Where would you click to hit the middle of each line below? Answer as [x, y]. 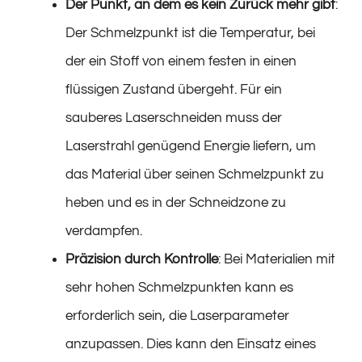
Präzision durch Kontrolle [142, 259]
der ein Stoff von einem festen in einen [181, 61]
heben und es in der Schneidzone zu [176, 202]
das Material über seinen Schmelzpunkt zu [195, 174]
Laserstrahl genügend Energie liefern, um [191, 146]
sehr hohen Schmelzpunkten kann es [179, 287]
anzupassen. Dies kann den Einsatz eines [191, 344]
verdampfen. [104, 231]
